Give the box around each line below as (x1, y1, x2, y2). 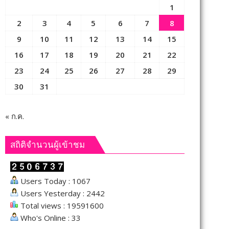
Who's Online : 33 (18, 213, 81, 223)
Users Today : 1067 (18, 176, 90, 186)
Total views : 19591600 (18, 200, 104, 211)
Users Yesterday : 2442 (18, 188, 105, 198)
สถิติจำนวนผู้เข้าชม (10, 140, 85, 150)
